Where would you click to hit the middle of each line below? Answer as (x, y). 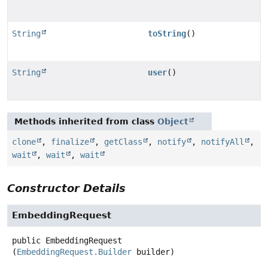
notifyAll (223, 142)
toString (167, 34)
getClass (123, 142)
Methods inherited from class (86, 122)
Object (173, 122)
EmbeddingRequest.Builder (74, 252)
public (26, 241)
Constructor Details (66, 188)
